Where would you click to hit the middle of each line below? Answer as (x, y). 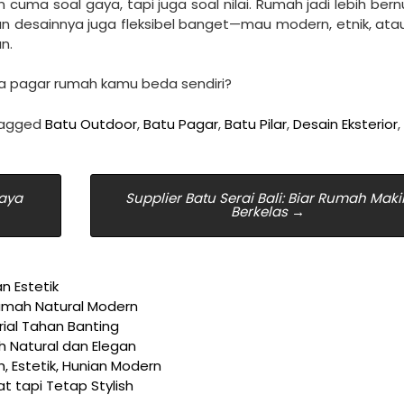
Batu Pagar (181, 124)
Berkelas (262, 211)
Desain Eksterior (345, 124)
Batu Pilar (256, 124)
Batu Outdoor (91, 124)
